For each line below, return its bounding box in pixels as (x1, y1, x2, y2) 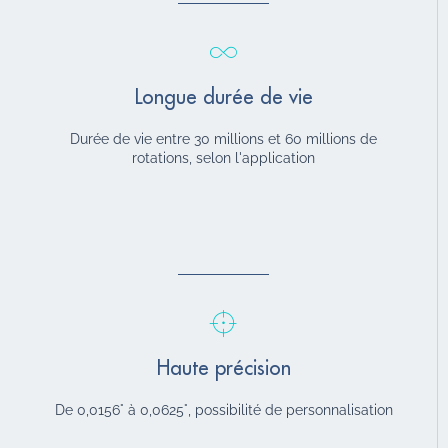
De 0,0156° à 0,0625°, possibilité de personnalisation (54, 401, 393, 418)
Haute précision (156, 357, 291, 379)
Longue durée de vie (134, 86, 313, 108)
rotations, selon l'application (132, 149, 315, 166)
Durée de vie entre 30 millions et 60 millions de (70, 130, 377, 147)
